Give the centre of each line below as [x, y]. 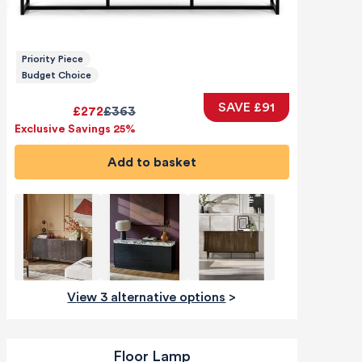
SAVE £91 [246, 108]
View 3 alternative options [151, 298]
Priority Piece [52, 59]
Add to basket [156, 162]
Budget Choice [56, 76]
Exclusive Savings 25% [75, 130]
